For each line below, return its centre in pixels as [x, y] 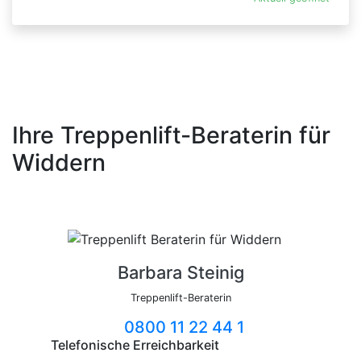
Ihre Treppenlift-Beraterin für [171, 135]
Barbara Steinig [180, 272]
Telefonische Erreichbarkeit [135, 344]
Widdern [59, 163]
